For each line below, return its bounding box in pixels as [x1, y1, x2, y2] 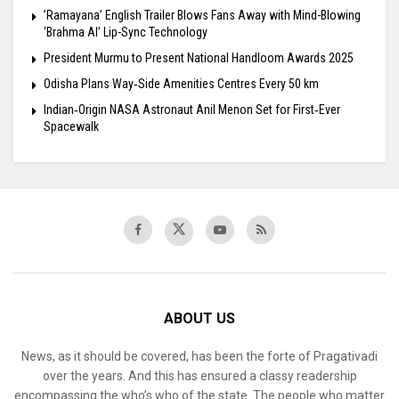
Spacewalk [44, 119, 99, 134]
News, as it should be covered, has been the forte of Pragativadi [21, 349, 378, 364]
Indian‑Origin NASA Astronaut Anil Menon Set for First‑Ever [44, 102, 340, 118]
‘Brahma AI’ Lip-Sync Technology [44, 25, 208, 40]
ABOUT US [164, 310, 235, 328]
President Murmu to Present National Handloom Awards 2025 [44, 51, 354, 66]
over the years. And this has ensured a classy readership [42, 369, 357, 384]
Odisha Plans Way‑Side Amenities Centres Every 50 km [44, 77, 319, 92]
